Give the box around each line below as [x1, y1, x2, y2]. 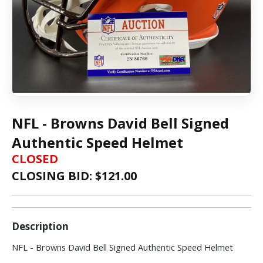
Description [12, 219, 69, 233]
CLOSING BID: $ [12, 167, 102, 184]
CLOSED [12, 150, 58, 167]
